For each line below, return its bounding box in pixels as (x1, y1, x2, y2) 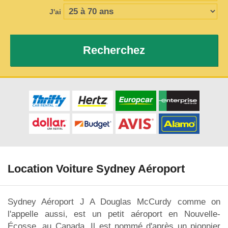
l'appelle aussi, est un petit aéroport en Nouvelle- (8, 209, 220, 219)
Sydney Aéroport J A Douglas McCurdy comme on (8, 196, 220, 207)
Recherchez (83, 44, 145, 56)
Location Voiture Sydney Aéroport (8, 162, 185, 176)
